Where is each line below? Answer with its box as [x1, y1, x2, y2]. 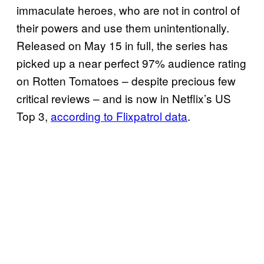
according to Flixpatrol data [51, 107, 187, 124]
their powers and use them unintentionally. [16, 19, 229, 35]
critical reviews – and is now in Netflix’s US [16, 90, 231, 106]
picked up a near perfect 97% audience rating [16, 54, 246, 71]
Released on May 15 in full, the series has [16, 37, 228, 53]
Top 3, [16, 107, 51, 124]
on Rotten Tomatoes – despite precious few [16, 72, 236, 88]
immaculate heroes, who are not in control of [16, 1, 240, 18]
